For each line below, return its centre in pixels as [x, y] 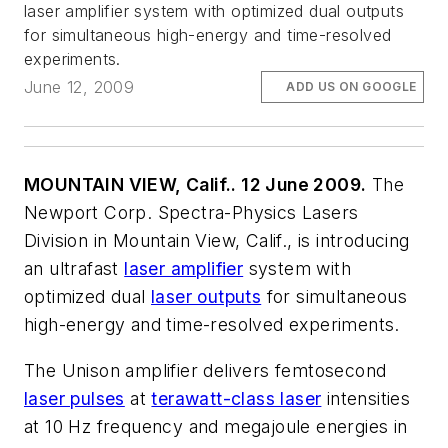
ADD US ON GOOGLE [351, 86]
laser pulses [74, 398]
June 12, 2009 [79, 86]
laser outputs [206, 297]
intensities [366, 398]
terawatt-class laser [236, 398]
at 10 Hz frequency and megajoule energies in [216, 426]
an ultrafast [74, 269]
